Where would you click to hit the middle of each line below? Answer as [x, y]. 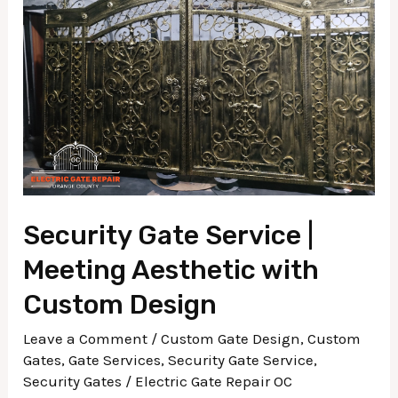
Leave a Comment [86, 338]
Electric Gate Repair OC [214, 381]
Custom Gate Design [231, 338]
